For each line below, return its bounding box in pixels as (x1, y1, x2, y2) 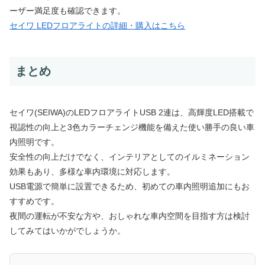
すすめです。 (9, 196, 59, 206)
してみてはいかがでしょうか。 (9, 225, 125, 235)
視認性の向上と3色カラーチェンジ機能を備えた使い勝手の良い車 (9, 122, 254, 132)
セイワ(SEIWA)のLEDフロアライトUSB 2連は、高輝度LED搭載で (9, 107, 254, 117)
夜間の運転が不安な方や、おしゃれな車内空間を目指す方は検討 (9, 211, 250, 221)
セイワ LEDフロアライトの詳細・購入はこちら (9, 21, 185, 31)
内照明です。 (9, 137, 59, 147)
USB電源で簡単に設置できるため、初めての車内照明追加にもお (9, 181, 250, 191)
